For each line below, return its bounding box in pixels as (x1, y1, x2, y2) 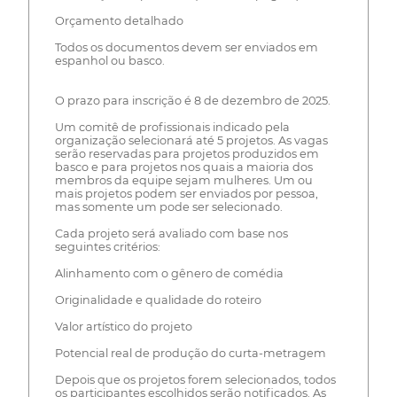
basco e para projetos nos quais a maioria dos (54, 160, 313, 174)
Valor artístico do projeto (54, 319, 192, 333)
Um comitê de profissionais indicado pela (54, 120, 290, 134)
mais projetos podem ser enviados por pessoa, (54, 186, 318, 200)
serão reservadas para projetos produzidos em (54, 146, 319, 160)
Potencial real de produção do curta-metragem (54, 346, 326, 360)
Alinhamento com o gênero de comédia (54, 266, 284, 280)
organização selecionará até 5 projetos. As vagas (54, 133, 328, 147)
